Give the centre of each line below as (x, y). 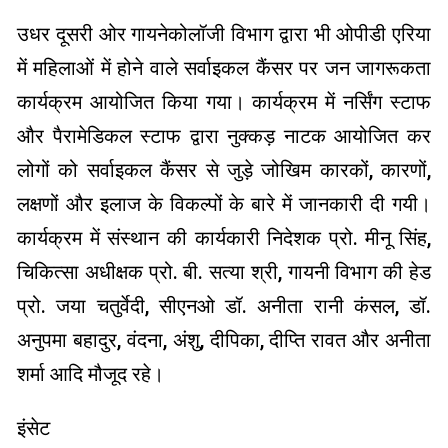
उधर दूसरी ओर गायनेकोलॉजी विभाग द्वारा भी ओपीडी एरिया (224, 33)
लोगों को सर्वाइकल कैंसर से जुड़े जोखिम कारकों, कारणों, (224, 169)
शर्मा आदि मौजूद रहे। (90, 373)
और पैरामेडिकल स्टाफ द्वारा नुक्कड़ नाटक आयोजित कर (224, 135)
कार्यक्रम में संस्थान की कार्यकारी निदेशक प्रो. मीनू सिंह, (224, 237)
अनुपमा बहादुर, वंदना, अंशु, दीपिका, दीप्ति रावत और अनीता (224, 339)
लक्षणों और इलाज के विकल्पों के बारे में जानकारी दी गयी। (224, 203)
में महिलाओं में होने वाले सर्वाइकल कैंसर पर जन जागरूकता (224, 67)
